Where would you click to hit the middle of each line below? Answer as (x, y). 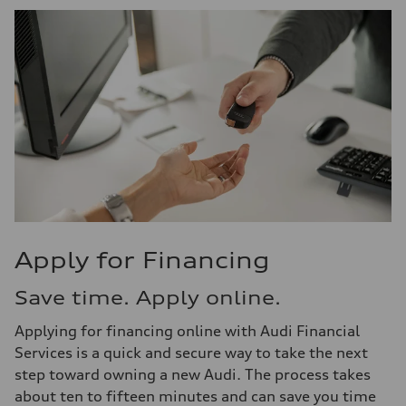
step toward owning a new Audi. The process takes (193, 374)
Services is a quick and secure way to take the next (191, 353)
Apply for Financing (142, 260)
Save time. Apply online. (148, 298)
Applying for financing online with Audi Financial (187, 331)
